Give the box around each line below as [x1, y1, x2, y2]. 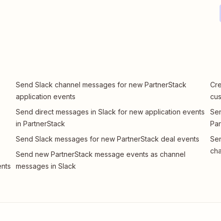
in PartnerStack [16, 119, 66, 128]
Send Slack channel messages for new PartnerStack [16, 80, 187, 89]
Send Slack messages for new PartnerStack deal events [16, 135, 200, 143]
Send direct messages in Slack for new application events [16, 108, 205, 116]
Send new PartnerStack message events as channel [16, 150, 186, 158]
